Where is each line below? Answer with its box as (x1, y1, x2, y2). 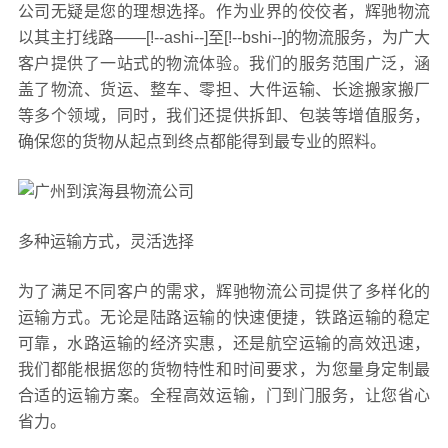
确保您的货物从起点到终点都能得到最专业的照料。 (17, 132, 386, 150)
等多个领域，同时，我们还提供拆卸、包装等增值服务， (17, 106, 431, 124)
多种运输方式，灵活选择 (17, 232, 194, 250)
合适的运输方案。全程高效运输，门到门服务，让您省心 (17, 386, 431, 404)
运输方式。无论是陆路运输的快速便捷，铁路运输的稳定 (17, 308, 431, 326)
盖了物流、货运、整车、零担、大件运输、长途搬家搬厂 (17, 80, 431, 98)
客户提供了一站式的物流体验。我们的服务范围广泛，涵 (17, 54, 431, 72)
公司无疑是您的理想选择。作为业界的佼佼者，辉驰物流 (17, 2, 431, 20)
